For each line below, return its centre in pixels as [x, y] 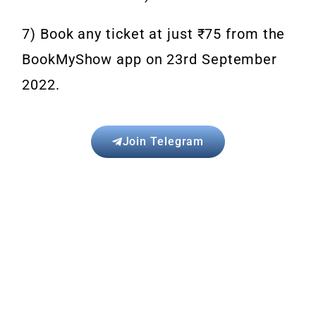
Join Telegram [163, 142]
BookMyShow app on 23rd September [150, 60]
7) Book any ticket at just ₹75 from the [154, 34]
